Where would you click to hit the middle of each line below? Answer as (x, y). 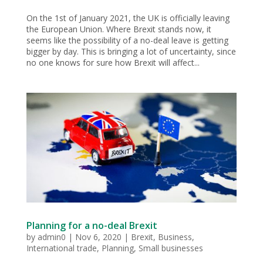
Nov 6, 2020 (98, 237)
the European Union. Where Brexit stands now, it (119, 29)
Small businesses (171, 248)
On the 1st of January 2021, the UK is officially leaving (128, 18)
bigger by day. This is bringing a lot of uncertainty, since (131, 51)
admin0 (51, 237)
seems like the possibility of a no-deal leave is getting (127, 40)
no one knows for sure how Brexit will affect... (113, 62)
